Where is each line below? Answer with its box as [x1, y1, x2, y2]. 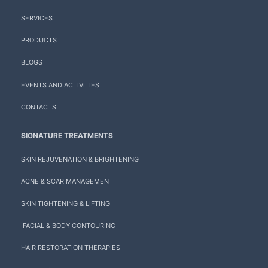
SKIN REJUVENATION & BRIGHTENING [21, 154, 139, 163]
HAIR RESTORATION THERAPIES [21, 243, 120, 252]
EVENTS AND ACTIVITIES [21, 80, 99, 89]
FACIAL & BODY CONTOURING [21, 221, 115, 230]
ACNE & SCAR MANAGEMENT [21, 176, 113, 185]
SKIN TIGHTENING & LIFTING [21, 199, 110, 208]
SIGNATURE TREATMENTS [21, 130, 113, 140]
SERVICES [21, 14, 53, 23]
